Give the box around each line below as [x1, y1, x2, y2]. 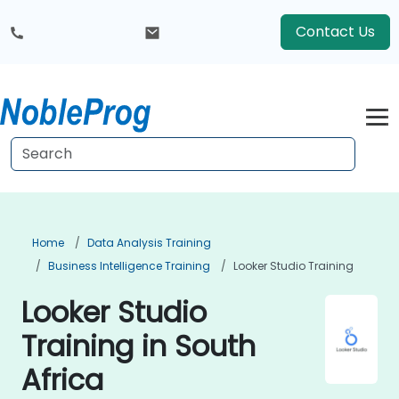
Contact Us [296, 21, 375, 42]
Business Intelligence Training [48, 258, 210, 273]
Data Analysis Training [87, 235, 211, 250]
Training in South [21, 326, 256, 366]
